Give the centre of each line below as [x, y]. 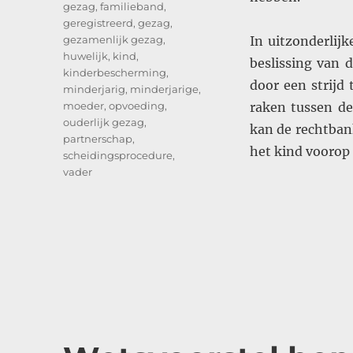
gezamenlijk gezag [113, 40]
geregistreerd [98, 23]
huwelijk [86, 56]
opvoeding [137, 106]
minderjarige [165, 89]
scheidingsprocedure [118, 156]
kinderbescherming [115, 73]
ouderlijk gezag [104, 123]
